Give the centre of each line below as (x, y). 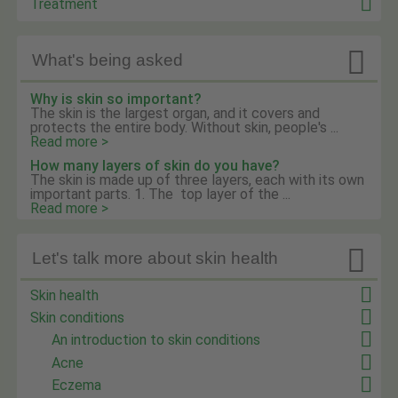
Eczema (77, 386)
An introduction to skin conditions (156, 340)
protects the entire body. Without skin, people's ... (185, 128)
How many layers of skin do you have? (155, 166)
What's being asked (108, 60)
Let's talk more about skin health (155, 258)
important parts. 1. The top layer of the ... (161, 195)
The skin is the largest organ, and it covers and (175, 114)
